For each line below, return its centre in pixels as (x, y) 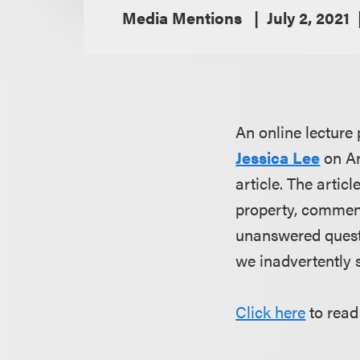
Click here (271, 312)
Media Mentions (184, 18)
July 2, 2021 (308, 18)
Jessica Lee (278, 157)
